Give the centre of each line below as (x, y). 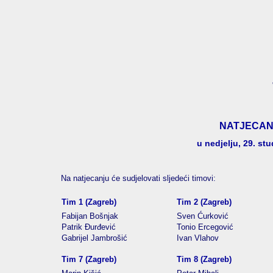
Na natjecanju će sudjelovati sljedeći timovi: (138, 178)
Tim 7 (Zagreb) (89, 259)
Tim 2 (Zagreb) (204, 202)
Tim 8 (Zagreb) (204, 259)
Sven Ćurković (203, 216)
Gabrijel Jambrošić (94, 238)
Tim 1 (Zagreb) (89, 202)
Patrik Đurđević (89, 227)
